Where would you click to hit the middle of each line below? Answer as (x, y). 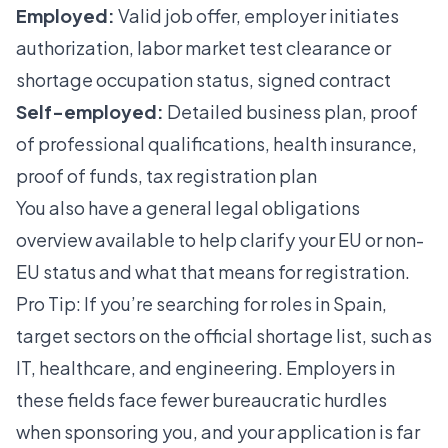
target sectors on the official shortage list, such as (224, 336)
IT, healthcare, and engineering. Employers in (205, 368)
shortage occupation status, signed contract (203, 80)
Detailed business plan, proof (291, 112)
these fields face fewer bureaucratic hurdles (201, 400)
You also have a (81, 208)
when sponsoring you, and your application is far (218, 432)
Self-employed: (90, 112)
